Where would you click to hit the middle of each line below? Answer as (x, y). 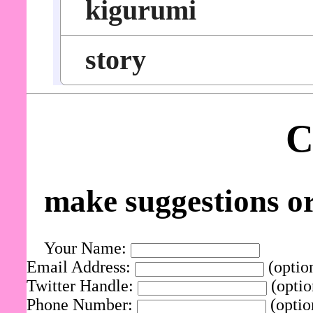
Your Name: (87, 248)
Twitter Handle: (82, 286)
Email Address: (80, 267)
